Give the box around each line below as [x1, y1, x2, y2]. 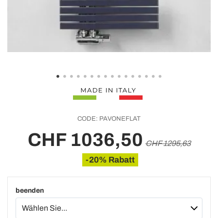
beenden [16, 187, 44, 194]
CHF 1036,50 [27, 130, 143, 150]
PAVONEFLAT [98, 115, 141, 122]
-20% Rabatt [86, 155, 135, 164]
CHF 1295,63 [145, 139, 191, 147]
